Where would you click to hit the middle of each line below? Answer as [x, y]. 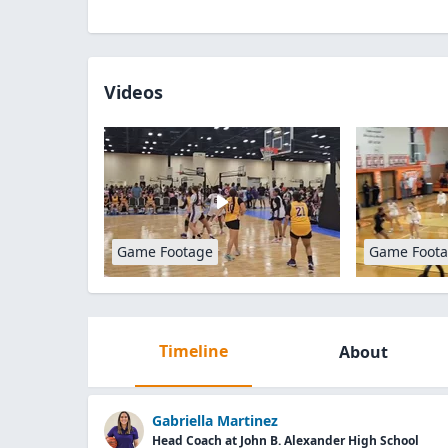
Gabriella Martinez [215, 420]
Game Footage [165, 251]
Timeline [193, 351]
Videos [133, 92]
